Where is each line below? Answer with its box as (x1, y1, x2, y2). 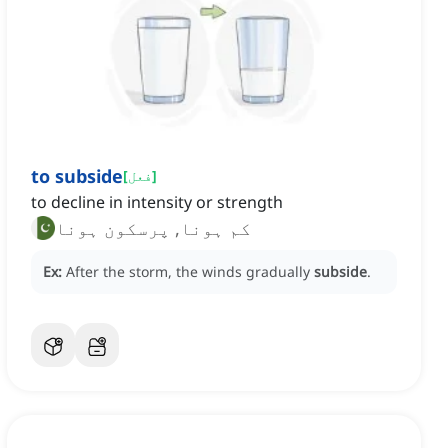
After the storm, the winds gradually (66, 262, 314, 282)
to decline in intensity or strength (31, 191, 283, 214)
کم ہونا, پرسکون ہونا (55, 216, 251, 241)
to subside (31, 164, 123, 189)
